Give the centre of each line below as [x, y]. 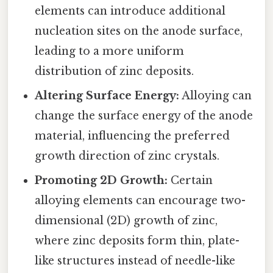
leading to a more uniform [110, 51]
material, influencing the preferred [133, 136]
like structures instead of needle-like [135, 261]
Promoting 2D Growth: [101, 181]
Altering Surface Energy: [107, 96]
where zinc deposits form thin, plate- [137, 241]
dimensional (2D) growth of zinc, [126, 221]
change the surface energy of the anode [144, 116]
